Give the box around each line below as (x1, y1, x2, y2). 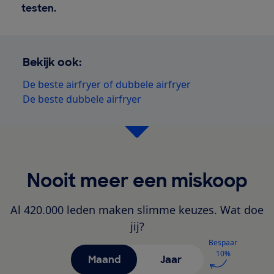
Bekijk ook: (23, 55, 83, 70)
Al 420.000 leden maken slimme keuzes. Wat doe (10, 202, 264, 218)
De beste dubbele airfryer (23, 92, 142, 106)
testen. (21, 2, 56, 15)
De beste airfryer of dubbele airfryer (23, 78, 191, 92)
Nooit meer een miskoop (26, 169, 248, 193)
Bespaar (209, 237, 237, 248)
